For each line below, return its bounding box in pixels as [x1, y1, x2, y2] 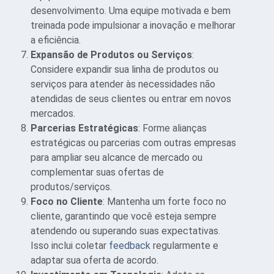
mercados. [31, 107, 75, 119]
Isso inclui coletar [31, 239, 109, 251]
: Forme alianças [138, 122, 207, 134]
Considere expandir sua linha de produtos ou [31, 63, 218, 75]
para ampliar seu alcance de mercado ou [31, 151, 202, 163]
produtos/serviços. [31, 180, 112, 193]
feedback [109, 239, 150, 251]
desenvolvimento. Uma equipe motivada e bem [31, 4, 231, 17]
